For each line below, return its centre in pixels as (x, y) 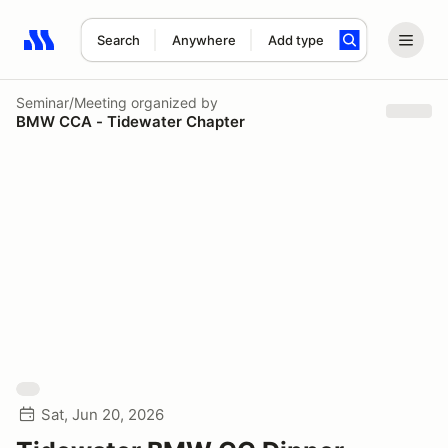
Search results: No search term (139, 51)
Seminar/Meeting (71, 102)
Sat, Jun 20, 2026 (102, 414)
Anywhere (203, 40)
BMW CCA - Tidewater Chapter (130, 121)
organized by (172, 102)
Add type (295, 40)
